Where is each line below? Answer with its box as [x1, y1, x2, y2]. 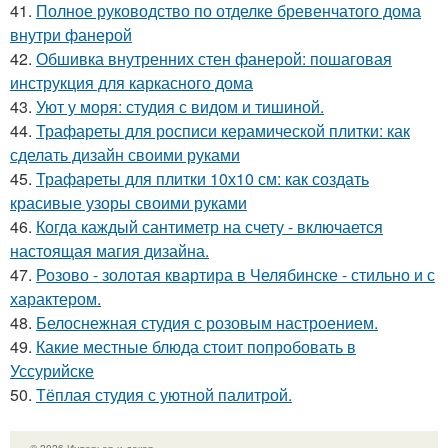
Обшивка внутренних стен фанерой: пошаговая [36, 46, 392, 70]
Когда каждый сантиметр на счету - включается [36, 214, 383, 238]
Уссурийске [10, 358, 94, 382]
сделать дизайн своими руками [10, 142, 240, 166]
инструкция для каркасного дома [10, 70, 253, 94]
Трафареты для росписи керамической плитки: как [36, 118, 410, 142]
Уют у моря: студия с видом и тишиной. [36, 94, 324, 118]
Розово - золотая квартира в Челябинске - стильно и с [36, 262, 435, 286]
